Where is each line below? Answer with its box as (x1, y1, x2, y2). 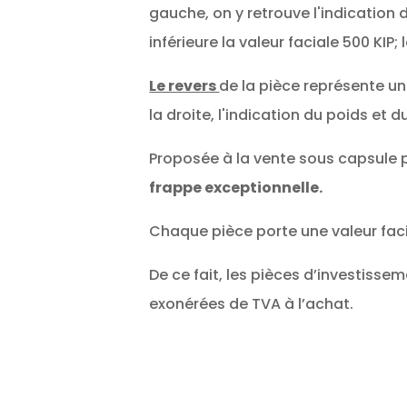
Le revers (149, 75, 220, 97)
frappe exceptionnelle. (149, 177, 323, 199)
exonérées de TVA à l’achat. (149, 293, 354, 315)
